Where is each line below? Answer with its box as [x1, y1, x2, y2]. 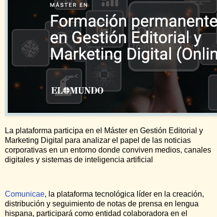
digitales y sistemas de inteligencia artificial [5, 155, 153, 164]
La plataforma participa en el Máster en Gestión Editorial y [5, 126, 203, 135]
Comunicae [5, 190, 45, 199]
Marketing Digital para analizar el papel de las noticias [5, 136, 191, 144]
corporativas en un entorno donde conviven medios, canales [5, 145, 211, 154]
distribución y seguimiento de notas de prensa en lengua [5, 200, 199, 208]
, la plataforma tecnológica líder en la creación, [45, 190, 204, 199]
